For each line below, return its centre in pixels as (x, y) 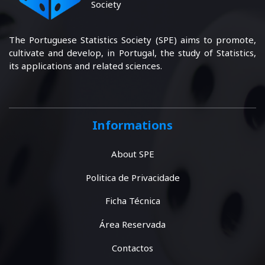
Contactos (132, 248)
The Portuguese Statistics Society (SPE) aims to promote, (132, 40)
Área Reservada (132, 224)
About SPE (132, 154)
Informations (132, 125)
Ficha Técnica (132, 201)
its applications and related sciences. (85, 66)
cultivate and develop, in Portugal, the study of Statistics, (132, 53)
